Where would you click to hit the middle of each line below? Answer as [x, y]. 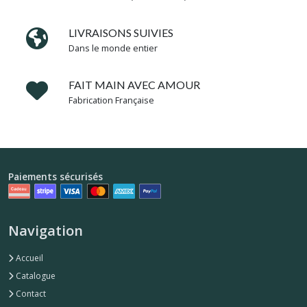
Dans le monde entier [113, 48]
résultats [26, 35]
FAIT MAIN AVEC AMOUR [134, 84]
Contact [30, 293]
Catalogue [35, 275]
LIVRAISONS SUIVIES [121, 32]
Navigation [46, 230]
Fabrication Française [111, 100]
